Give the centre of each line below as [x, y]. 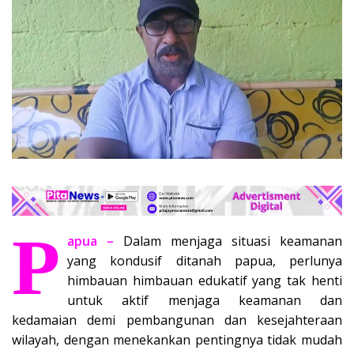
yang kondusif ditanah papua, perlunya [205, 260]
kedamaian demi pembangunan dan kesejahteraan [177, 320]
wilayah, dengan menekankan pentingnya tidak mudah [177, 339]
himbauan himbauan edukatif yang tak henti [205, 280]
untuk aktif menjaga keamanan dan [205, 300]
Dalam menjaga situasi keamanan [233, 241]
